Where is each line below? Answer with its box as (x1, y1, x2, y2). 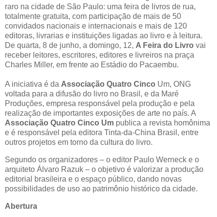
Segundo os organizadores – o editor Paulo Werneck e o (5, 155, 199, 164)
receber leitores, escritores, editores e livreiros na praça (5, 50, 194, 59)
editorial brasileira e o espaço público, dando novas (5, 174, 182, 183)
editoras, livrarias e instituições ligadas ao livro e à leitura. (5, 31, 202, 40)
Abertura (5, 201, 37, 210)
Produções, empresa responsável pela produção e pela (5, 99, 195, 108)
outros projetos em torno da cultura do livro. (5, 138, 153, 146)
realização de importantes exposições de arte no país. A (5, 108, 196, 117)
